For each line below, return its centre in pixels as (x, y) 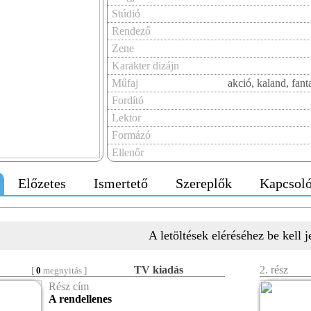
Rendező (131, 31)
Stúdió (126, 14)
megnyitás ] (64, 270)
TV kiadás (159, 270)
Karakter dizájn (145, 66)
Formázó (131, 135)
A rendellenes (80, 299)
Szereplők (204, 183)
